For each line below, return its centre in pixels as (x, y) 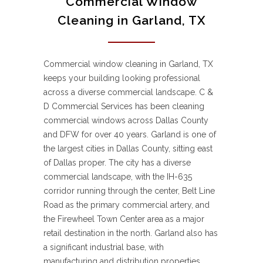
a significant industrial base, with (104, 247)
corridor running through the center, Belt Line (129, 191)
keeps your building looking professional (122, 78)
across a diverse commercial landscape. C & (128, 92)
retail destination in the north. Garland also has (131, 233)
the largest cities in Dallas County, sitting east (128, 149)
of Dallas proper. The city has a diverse (117, 163)
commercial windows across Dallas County (126, 121)
